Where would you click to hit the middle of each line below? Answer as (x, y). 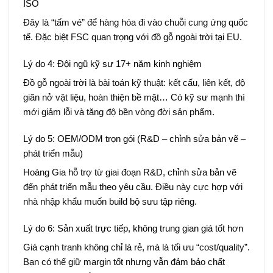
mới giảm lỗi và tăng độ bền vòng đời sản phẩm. (119, 112)
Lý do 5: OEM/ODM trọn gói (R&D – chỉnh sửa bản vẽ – (134, 138)
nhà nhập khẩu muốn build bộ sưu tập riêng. (110, 202)
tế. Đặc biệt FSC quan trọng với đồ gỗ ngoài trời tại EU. (132, 37)
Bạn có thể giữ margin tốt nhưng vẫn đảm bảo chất (124, 262)
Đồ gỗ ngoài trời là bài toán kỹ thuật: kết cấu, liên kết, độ (134, 83)
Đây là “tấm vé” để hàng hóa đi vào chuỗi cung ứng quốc (135, 23)
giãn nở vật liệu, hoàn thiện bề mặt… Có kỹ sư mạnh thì (134, 97)
